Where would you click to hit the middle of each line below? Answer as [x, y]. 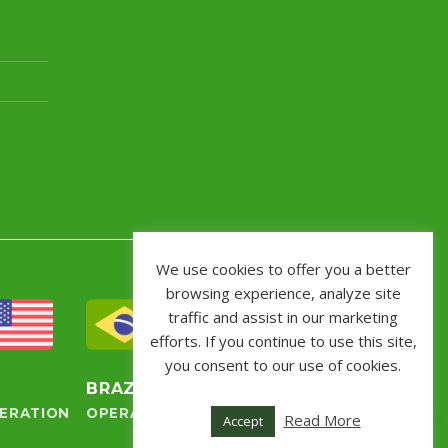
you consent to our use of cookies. [283, 365]
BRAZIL [119, 388]
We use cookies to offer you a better [283, 269]
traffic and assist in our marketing [283, 317]
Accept [242, 421]
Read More [322, 420]
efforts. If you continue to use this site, [283, 341]
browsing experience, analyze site [283, 293]
